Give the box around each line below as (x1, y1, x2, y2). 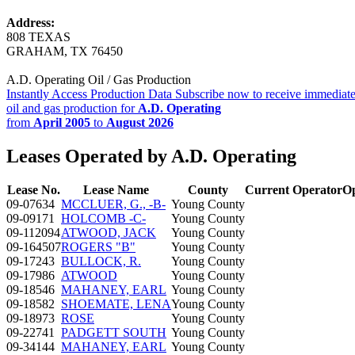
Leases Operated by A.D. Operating (6, 145, 296, 166)
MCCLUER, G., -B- (61, 197, 166, 211)
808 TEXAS (6, 29, 71, 44)
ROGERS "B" (61, 239, 136, 254)
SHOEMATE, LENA (61, 296, 171, 311)
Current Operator (245, 182, 342, 197)
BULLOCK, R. (61, 254, 141, 268)
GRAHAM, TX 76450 (6, 44, 123, 58)
